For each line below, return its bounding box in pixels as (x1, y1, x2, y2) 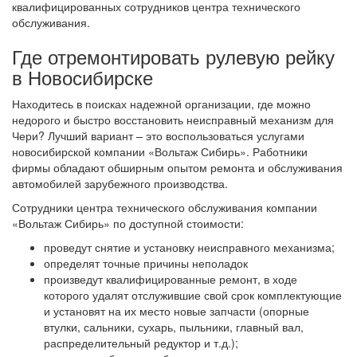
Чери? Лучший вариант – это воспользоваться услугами (12, 127, 304, 143)
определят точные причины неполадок (44, 255, 248, 271)
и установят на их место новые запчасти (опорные (44, 303, 309, 319)
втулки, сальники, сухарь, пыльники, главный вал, (44, 319, 304, 335)
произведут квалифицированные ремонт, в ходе (44, 271, 297, 287)
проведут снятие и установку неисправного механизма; (44, 239, 335, 255)
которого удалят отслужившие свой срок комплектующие (44, 287, 342, 303)
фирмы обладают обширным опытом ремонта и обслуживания (12, 159, 343, 175)
